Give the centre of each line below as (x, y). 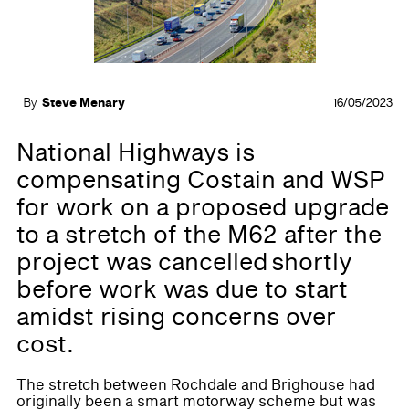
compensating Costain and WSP (201, 181)
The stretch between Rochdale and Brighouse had (196, 385)
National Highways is (136, 153)
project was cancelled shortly (184, 263)
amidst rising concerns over (176, 318)
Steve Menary (84, 103)
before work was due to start (182, 290)
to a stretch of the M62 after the (199, 236)
